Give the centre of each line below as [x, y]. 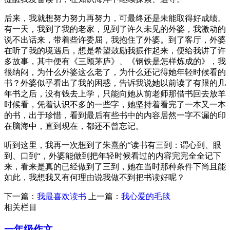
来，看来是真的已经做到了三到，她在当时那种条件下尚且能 [115, 166]
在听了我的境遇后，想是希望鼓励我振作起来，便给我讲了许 [115, 50]
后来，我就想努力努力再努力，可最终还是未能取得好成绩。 [115, 18]
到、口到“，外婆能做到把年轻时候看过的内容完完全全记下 [113, 156]
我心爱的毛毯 [146, 196]
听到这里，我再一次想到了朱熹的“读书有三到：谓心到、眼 [113, 145]
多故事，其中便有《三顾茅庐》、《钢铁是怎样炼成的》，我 [115, 61]
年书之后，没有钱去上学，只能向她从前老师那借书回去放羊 [115, 93]
